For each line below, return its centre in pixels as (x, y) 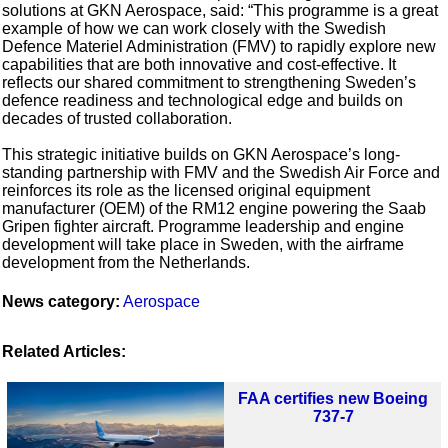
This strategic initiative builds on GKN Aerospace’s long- (201, 155)
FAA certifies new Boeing (333, 399)
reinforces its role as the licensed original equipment (186, 191)
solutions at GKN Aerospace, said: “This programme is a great (220, 11)
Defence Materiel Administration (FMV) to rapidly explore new (219, 47)
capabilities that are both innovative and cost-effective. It (199, 65)
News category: (61, 302)
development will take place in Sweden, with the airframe (203, 245)
